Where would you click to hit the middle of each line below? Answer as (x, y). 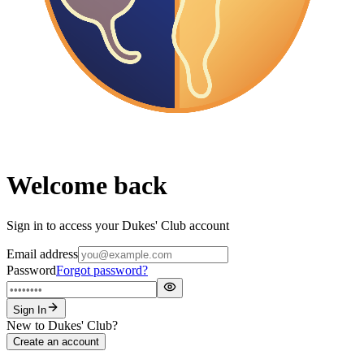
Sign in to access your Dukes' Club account (118, 225)
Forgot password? (102, 270)
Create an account (56, 341)
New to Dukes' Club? (62, 325)
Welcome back (87, 186)
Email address (42, 253)
